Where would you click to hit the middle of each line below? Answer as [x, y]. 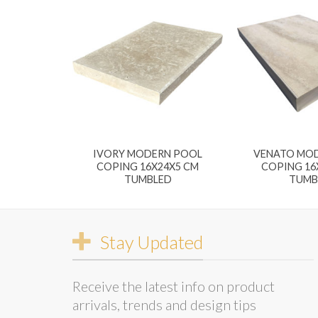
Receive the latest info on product [174, 286]
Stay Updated [151, 242]
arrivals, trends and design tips [164, 304]
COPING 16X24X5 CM [148, 167]
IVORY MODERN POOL [148, 154]
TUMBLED [148, 180]
